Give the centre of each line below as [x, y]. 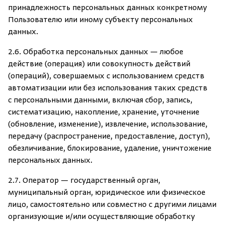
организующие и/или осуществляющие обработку [101, 217]
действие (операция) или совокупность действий [99, 64]
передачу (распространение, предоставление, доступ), [109, 137]
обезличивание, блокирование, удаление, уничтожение [110, 149]
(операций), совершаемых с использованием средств [106, 76]
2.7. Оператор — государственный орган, [84, 181]
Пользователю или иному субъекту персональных [100, 20]
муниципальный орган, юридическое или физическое [107, 193]
